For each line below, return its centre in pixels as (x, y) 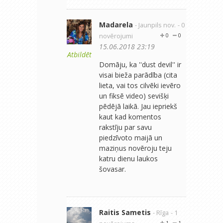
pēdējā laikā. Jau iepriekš (138, 106)
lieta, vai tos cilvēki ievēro (140, 85)
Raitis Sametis (125, 212)
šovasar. (112, 169)
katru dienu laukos (128, 158)
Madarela (116, 24)
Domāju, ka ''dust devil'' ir (140, 64)
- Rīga (161, 213)
